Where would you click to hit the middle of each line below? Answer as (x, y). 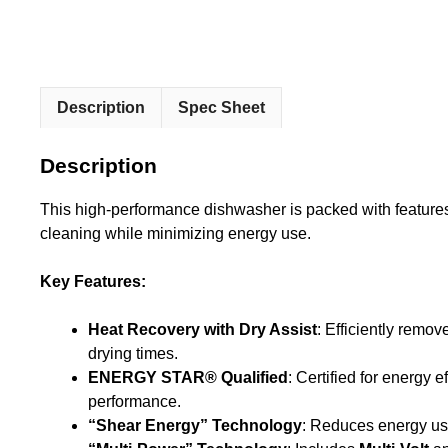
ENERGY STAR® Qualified (188, 377)
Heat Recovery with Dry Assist (202, 329)
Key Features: (93, 281)
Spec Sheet (221, 107)
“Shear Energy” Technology (195, 425)
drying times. (133, 353)
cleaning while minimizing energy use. (175, 233)
